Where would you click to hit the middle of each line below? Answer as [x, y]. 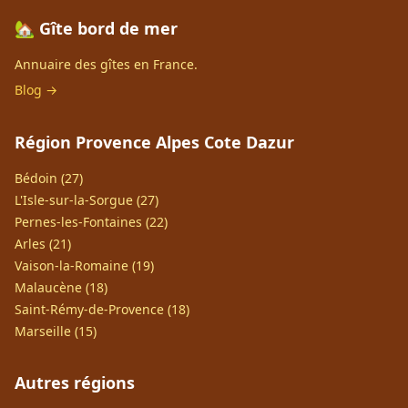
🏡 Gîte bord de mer [96, 28]
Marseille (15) [56, 331]
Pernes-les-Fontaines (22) [91, 222]
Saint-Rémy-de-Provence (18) [102, 309]
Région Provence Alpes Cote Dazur [154, 142]
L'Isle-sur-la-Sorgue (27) [87, 200]
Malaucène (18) [61, 287]
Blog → [36, 90]
